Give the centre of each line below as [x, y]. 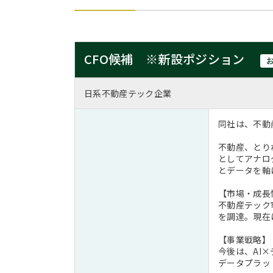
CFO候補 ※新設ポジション [166, 59]
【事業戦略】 [244, 239]
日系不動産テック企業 [128, 93]
